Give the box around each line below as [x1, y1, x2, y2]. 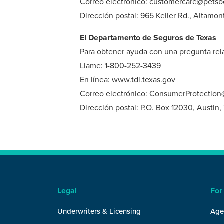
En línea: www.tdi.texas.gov [80, 75, 175, 85]
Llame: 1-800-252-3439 [80, 61, 161, 71]
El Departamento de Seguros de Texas [80, 33, 216, 43]
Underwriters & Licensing [57, 207, 141, 216]
